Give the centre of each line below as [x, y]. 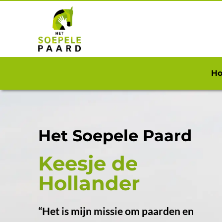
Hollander [89, 183]
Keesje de [88, 164]
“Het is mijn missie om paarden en [116, 211]
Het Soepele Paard [115, 136]
